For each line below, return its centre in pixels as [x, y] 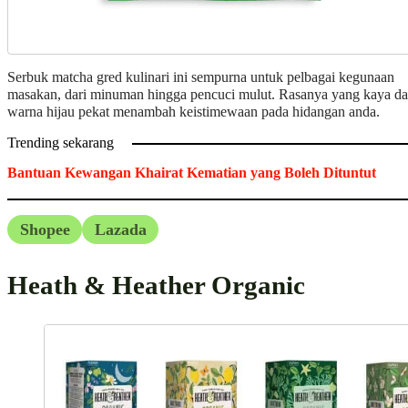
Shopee [45, 229]
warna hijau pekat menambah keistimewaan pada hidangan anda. [194, 112]
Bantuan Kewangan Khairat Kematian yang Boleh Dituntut [192, 173]
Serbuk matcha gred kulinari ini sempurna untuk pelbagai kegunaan [201, 77]
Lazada [120, 229]
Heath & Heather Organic [159, 286]
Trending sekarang [61, 143]
